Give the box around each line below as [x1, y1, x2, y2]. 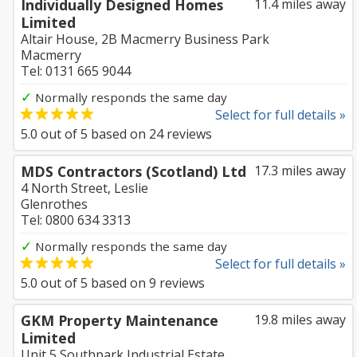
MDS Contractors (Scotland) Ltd [21, 162, 246, 181]
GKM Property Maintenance [21, 311, 218, 330]
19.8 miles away [254, 311, 346, 328]
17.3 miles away [254, 162, 346, 179]
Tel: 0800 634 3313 [21, 211, 131, 229]
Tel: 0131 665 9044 [21, 62, 131, 80]
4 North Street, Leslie [21, 179, 148, 197]
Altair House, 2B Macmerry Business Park [21, 30, 269, 48]
